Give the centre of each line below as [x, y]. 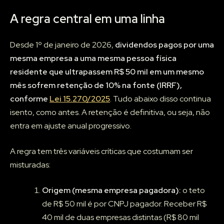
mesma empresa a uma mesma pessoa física [93, 58]
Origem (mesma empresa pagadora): [111, 190]
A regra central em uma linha [87, 19]
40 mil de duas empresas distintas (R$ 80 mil [120, 217]
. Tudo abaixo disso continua [160, 99]
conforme [30, 99]
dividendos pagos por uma [164, 45]
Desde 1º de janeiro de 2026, [62, 45]
